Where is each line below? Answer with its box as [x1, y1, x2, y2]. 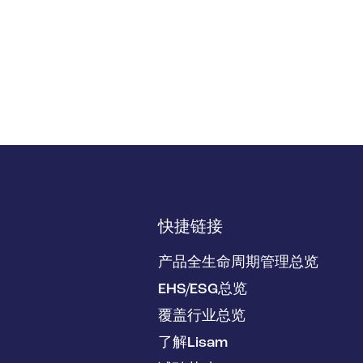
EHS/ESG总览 [158, 282, 247, 298]
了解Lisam [158, 335, 228, 352]
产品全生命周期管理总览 [158, 255, 318, 271]
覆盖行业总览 [158, 309, 246, 325]
